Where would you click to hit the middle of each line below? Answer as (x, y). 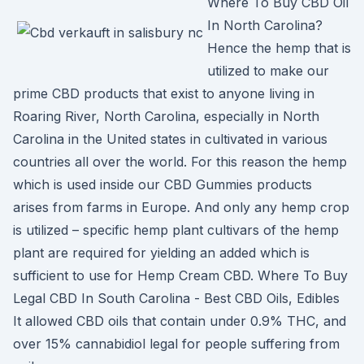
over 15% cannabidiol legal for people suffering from (176, 344)
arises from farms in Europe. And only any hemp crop (181, 207)
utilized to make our (268, 71)
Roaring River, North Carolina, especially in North (166, 116)
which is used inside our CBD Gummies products (162, 184)
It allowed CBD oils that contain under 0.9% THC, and (180, 321)
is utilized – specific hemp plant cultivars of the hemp (176, 230)
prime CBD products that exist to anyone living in (164, 93)
